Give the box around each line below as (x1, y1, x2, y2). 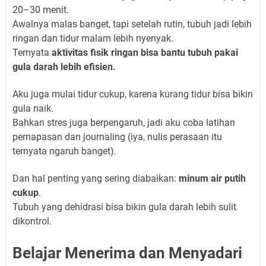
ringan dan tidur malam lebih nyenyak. (12, 33, 173, 45)
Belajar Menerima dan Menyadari (12, 244, 242, 262)
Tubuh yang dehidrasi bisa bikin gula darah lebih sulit (12, 201, 236, 213)
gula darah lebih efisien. (12, 61, 116, 73)
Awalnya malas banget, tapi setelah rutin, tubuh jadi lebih (12, 18, 252, 30)
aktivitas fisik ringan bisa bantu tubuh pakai (52, 47, 238, 59)
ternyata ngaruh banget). (12, 145, 116, 157)
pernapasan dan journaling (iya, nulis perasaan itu (12, 131, 222, 143)
